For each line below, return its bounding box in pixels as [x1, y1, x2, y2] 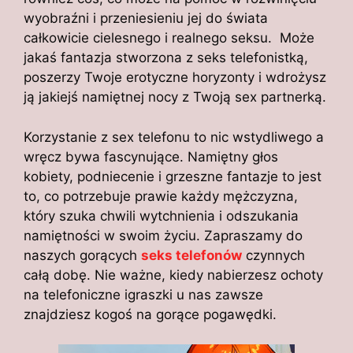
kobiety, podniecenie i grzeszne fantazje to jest [24, 168, 321, 184]
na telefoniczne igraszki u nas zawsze [24, 286, 263, 303]
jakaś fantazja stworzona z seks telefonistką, [24, 50, 308, 66]
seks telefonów [141, 247, 242, 263]
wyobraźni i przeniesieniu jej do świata [24, 10, 268, 27]
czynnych [242, 247, 305, 263]
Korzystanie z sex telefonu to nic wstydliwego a [24, 128, 324, 145]
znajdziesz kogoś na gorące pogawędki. [24, 306, 277, 322]
